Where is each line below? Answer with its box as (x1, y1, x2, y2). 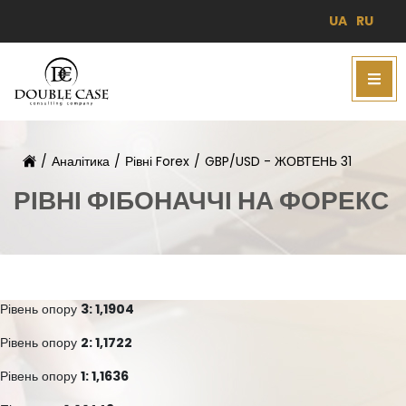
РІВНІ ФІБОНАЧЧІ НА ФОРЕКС (14, 183, 389, 219)
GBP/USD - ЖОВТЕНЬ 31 (205, 152, 352, 171)
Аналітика (52, 152, 110, 171)
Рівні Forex (125, 152, 189, 171)
